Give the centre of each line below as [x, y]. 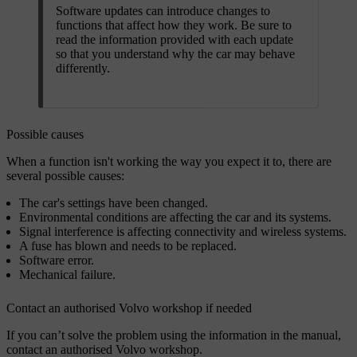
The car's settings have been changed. [114, 202]
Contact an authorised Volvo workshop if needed [129, 308]
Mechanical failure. [67, 274]
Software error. [57, 260]
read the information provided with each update [175, 39]
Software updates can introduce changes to [163, 10]
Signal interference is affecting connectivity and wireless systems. [183, 231]
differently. [83, 68]
